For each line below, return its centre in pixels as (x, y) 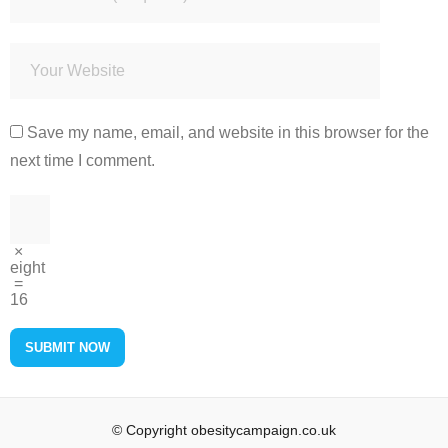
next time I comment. (82, 160)
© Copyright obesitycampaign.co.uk (224, 429)
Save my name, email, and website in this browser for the (228, 132)
